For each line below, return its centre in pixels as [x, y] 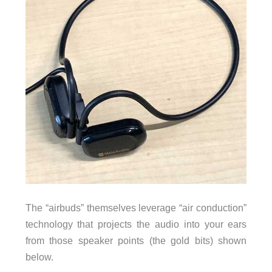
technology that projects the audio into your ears [136, 224]
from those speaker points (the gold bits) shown [136, 241]
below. [39, 257]
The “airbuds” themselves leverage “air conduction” [136, 208]
